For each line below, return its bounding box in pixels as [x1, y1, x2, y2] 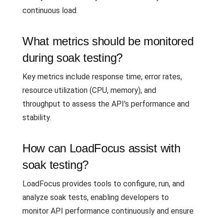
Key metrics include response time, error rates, [22, 72, 182, 81]
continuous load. [22, 6, 78, 15]
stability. [22, 113, 51, 122]
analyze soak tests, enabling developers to [22, 193, 169, 202]
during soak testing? [22, 51, 123, 64]
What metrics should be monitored [22, 35, 194, 48]
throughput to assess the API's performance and [22, 99, 189, 109]
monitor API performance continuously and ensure [22, 206, 194, 216]
